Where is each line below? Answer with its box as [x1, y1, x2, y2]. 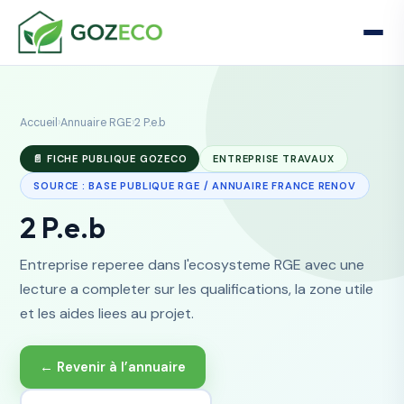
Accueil [20, 115, 59, 130]
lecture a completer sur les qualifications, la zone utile [20, 280, 374, 298]
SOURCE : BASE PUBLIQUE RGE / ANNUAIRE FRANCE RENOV [33, 179, 356, 192]
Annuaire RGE [60, 115, 133, 130]
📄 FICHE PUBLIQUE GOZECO [32, 152, 188, 165]
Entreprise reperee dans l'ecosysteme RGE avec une [20, 255, 365, 274]
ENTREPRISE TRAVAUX [213, 152, 335, 165]
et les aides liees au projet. [20, 304, 195, 323]
